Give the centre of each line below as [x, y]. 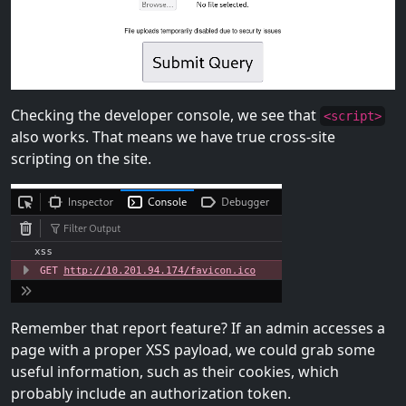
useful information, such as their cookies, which [175, 372]
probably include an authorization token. [151, 394]
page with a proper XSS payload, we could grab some [193, 350]
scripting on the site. [81, 159]
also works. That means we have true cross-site [173, 137]
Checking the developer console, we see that [165, 116]
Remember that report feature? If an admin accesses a [198, 329]
